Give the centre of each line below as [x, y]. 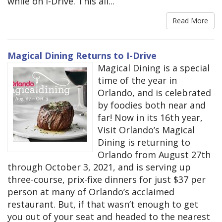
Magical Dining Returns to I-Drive [82, 55]
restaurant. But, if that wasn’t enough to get [103, 204]
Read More [190, 20]
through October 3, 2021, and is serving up [99, 167]
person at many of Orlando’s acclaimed [91, 192]
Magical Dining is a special [154, 68]
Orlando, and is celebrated [154, 92]
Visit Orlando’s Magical [146, 130]
